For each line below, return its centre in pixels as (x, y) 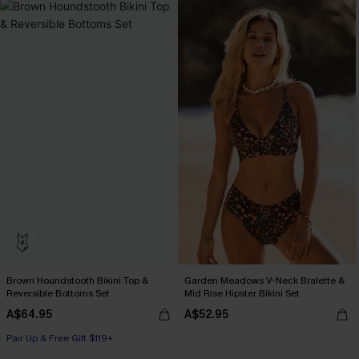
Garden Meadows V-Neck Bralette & (264, 280)
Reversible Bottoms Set (58, 293)
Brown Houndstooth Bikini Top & (77, 280)
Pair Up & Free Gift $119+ (60, 338)
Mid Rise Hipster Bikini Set (242, 293)
